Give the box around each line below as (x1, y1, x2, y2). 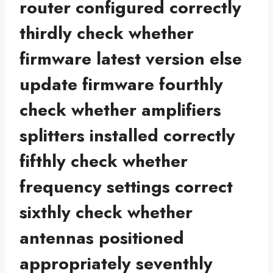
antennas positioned (19, 225, 184, 251)
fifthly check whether (19, 149, 188, 174)
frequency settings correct (19, 174, 233, 200)
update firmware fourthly (19, 72, 223, 97)
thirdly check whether (19, 21, 194, 46)
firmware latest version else (19, 46, 242, 72)
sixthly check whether (19, 200, 193, 225)
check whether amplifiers (19, 97, 221, 123)
